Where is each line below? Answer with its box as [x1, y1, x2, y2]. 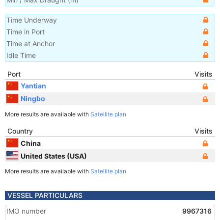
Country [7, 127, 33, 135]
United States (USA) [21, 151, 87, 160]
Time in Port [6, 27, 45, 36]
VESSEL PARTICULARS [7, 191, 82, 199]
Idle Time [6, 51, 36, 59]
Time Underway [6, 16, 57, 24]
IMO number [6, 207, 46, 215]
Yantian [21, 81, 46, 90]
